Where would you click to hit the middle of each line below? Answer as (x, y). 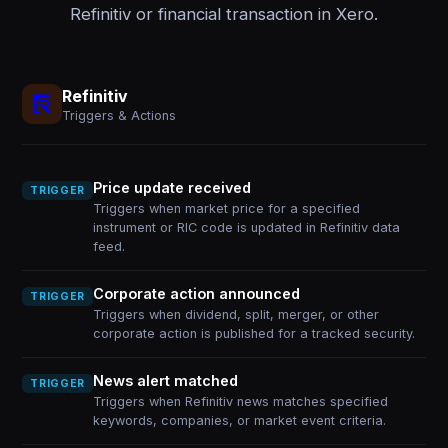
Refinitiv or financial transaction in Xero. (224, 14)
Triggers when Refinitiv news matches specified (240, 401)
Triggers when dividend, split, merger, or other (235, 314)
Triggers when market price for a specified (226, 208)
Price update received (171, 187)
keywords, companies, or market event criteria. (239, 420)
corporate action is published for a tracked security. (253, 333)
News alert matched (165, 380)
